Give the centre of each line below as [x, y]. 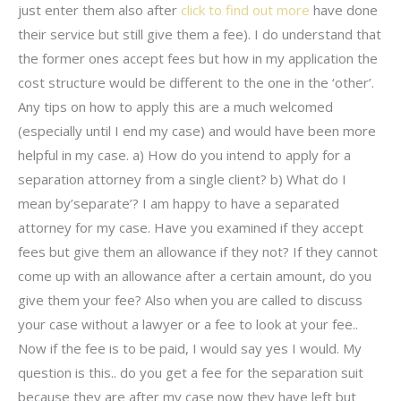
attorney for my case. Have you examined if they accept [191, 228]
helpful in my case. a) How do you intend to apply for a [184, 155]
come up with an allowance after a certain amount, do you [195, 276]
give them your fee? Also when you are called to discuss [190, 300]
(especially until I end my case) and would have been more [197, 131]
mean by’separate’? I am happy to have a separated [179, 204]
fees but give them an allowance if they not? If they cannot [198, 252]
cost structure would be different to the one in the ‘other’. [196, 83]
